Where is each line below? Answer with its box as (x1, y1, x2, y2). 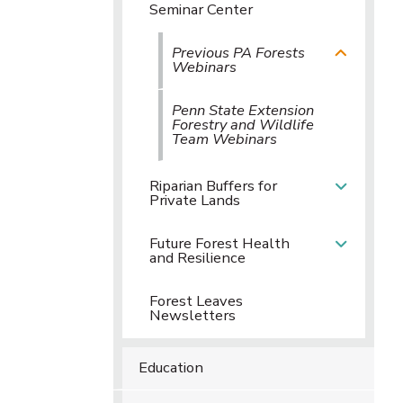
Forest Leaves (149, 291, 243, 311)
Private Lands (149, 190, 240, 210)
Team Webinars (172, 129, 277, 149)
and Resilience (149, 247, 246, 268)
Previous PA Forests (172, 42, 305, 63)
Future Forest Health (149, 233, 290, 254)
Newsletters (149, 305, 236, 326)
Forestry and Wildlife (172, 114, 314, 135)
